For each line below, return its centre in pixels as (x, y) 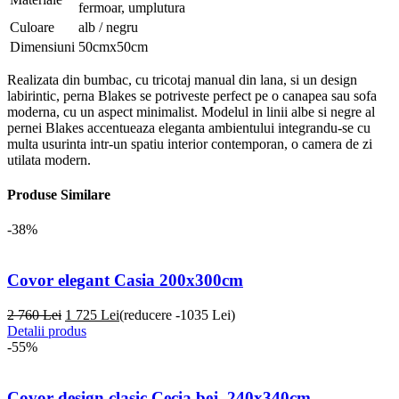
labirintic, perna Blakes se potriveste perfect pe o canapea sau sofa (192, 95)
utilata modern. (49, 159)
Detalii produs (47, 330)
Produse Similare (59, 195)
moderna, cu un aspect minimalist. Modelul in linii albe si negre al (191, 111)
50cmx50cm (113, 46)
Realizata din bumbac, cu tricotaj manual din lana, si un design (182, 79)
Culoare (32, 27)
